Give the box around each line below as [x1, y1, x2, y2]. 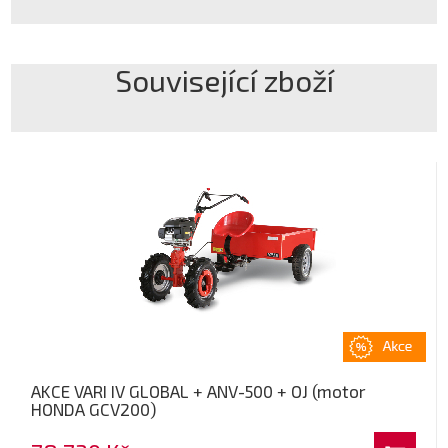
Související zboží [114, 61, 334, 98]
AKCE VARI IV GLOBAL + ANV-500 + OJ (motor [31, 380, 367, 401]
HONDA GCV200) [31, 398, 157, 419]
